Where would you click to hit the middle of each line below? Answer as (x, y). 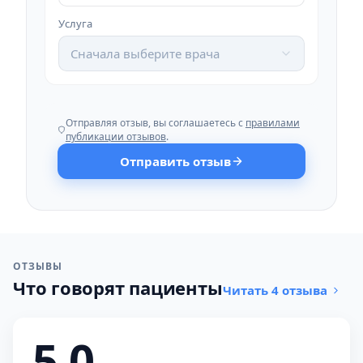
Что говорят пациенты (118, 288)
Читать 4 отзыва (275, 290)
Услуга (75, 23)
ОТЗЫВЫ (38, 266)
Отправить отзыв (175, 161)
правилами (272, 123)
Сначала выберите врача (145, 53)
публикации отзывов (115, 137)
